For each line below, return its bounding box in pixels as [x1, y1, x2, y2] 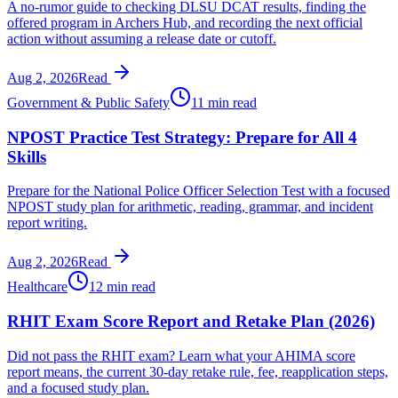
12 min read [89, 279, 155, 295]
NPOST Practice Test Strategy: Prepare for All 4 [7, 127, 357, 147]
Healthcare [7, 279, 68, 295]
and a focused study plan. [7, 379, 149, 395]
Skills [7, 147, 46, 166]
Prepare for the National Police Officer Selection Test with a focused [7, 183, 390, 199]
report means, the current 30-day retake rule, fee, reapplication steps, [7, 363, 388, 379]
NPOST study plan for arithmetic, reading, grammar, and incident [7, 199, 373, 215]
